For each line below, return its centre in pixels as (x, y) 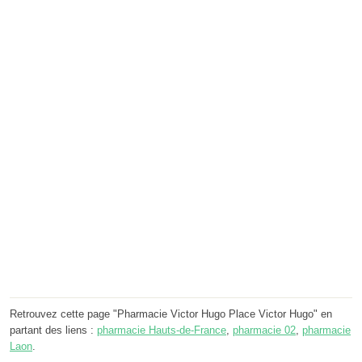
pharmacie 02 (264, 330)
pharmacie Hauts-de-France (162, 330)
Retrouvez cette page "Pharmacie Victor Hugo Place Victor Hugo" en (171, 314)
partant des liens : (53, 330)
